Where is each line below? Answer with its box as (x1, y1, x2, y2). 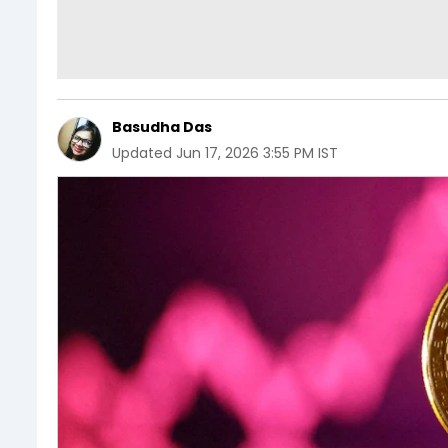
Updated (112, 143, 172, 163)
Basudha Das (112, 117, 212, 137)
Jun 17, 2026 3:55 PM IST (176, 143, 338, 163)
